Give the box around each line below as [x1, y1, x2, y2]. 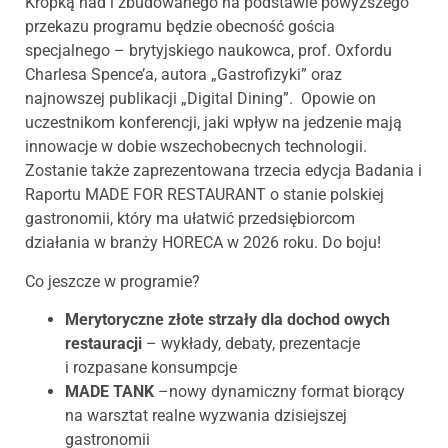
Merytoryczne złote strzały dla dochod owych [65, 309, 390, 329]
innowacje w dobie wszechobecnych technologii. [25, 137, 367, 157]
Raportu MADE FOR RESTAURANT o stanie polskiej [25, 185, 384, 205]
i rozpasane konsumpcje [65, 357, 237, 377]
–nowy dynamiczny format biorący [158, 381, 405, 401]
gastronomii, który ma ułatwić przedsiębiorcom [25, 209, 355, 229]
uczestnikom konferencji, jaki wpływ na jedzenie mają [25, 113, 402, 133]
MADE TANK [65, 381, 158, 401]
